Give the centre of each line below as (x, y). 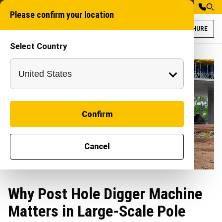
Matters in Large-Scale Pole (97, 211)
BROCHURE (191, 28)
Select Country (38, 46)
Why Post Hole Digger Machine (105, 194)
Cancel (97, 147)
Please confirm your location (62, 15)
